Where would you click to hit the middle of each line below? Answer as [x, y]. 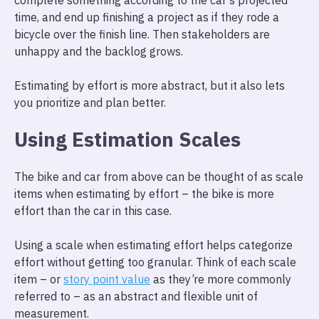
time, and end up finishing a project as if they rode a [147, 17]
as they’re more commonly [221, 279]
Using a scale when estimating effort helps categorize [153, 245]
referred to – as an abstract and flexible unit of [136, 296]
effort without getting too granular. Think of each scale [155, 262]
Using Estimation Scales [130, 139]
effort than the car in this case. [93, 211]
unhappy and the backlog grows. [99, 51]
